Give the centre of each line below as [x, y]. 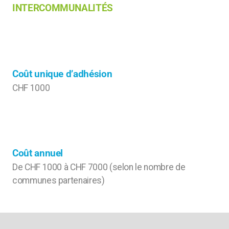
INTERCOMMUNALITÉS [63, 8]
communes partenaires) [59, 180]
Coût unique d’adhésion [62, 74]
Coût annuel [38, 153]
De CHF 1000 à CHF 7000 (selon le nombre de [99, 167]
